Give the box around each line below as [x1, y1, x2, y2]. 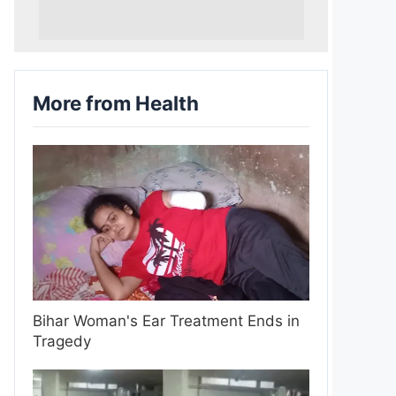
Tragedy [33, 331, 91, 350]
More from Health [33, 90, 199, 115]
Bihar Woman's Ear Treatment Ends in [33, 311, 300, 330]
